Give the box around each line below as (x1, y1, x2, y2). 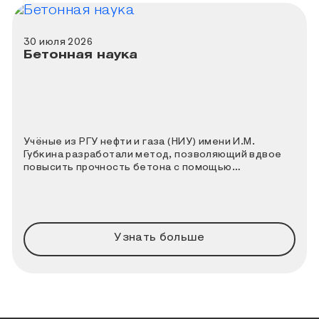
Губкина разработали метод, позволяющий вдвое (23, 149, 282, 159)
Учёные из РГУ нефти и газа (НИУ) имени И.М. (23, 136, 256, 147)
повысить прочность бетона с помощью (23, 162, 232, 172)
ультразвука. (23, 174, 91, 185)
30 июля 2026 (23, 36, 93, 47)
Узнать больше (114, 232, 205, 244)
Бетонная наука (23, 49, 137, 61)
